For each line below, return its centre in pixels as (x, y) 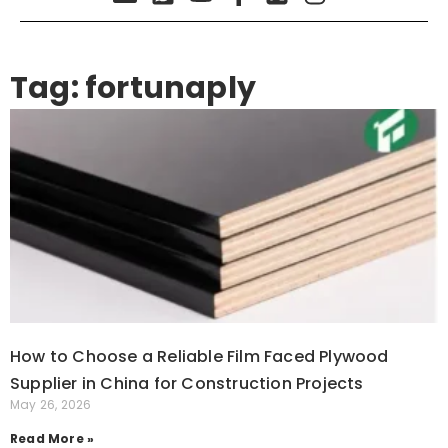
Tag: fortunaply (133, 88)
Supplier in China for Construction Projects (187, 383)
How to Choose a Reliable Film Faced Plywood (199, 356)
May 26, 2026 (51, 404)
